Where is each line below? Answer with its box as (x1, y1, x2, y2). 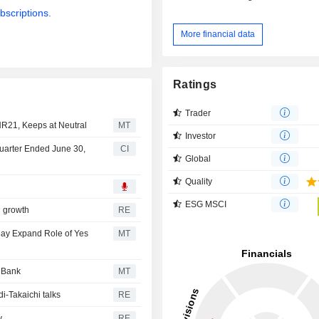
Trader (185, 108, 211, 118)
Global (185, 153, 211, 164)
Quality (185, 176, 213, 187)
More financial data (181, 28, 256, 39)
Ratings (173, 78, 217, 90)
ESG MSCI (185, 199, 227, 209)
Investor (185, 130, 216, 141)
